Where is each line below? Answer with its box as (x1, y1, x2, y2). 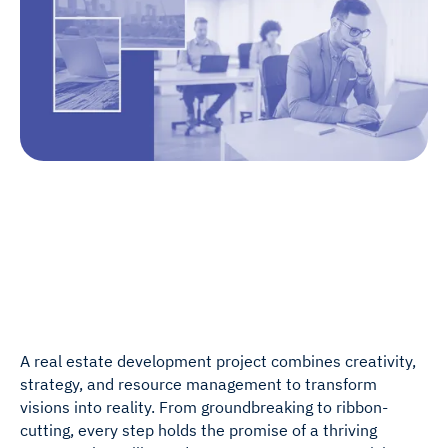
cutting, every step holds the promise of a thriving (19, 419, 377, 440)
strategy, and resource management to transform (19, 373, 377, 394)
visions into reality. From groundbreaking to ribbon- (19, 396, 388, 417)
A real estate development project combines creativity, (19, 350, 416, 371)
